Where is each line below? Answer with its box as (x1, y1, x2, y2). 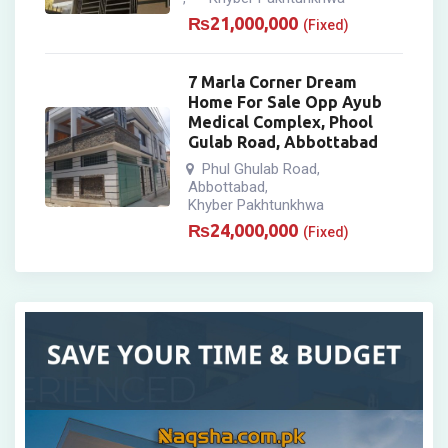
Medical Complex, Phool (188, 113, 374, 132)
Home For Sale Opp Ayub (188, 93, 383, 112)
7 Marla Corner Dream (188, 73, 358, 92)
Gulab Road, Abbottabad (188, 133, 379, 152)
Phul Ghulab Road (202, 160, 318, 179)
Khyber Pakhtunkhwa (188, 196, 325, 215)
